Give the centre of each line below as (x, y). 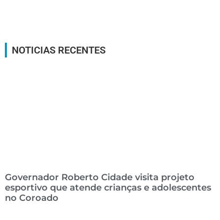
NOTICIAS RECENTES (59, 50)
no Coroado (32, 198)
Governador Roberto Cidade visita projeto (100, 177)
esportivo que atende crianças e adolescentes (108, 187)
